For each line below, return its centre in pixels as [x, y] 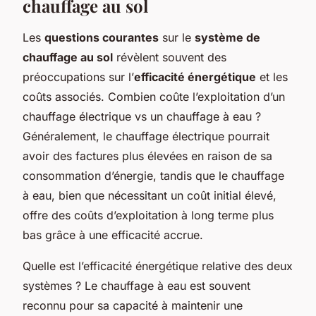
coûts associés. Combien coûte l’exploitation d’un [154, 96]
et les [272, 77]
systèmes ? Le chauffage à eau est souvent [136, 285]
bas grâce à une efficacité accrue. [113, 235]
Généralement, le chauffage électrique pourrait [146, 136]
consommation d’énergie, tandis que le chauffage [153, 175]
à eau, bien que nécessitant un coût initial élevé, [150, 195]
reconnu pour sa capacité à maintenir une [133, 305]
